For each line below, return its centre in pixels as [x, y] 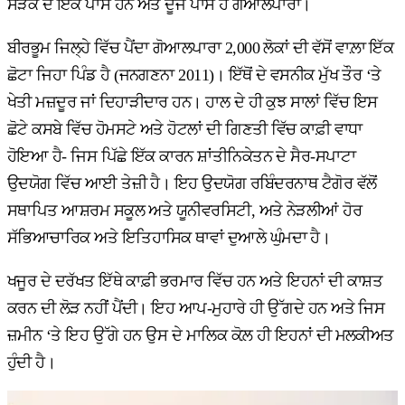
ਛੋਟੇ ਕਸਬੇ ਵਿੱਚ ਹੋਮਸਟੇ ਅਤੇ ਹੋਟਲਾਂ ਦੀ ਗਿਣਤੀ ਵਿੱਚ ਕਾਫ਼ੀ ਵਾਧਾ [185, 129]
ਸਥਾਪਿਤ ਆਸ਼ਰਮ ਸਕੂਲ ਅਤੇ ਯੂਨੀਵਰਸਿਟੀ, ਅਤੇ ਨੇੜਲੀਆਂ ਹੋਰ [185, 210]
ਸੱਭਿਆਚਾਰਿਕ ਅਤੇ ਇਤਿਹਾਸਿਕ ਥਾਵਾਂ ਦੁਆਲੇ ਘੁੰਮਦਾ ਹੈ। [169, 237]
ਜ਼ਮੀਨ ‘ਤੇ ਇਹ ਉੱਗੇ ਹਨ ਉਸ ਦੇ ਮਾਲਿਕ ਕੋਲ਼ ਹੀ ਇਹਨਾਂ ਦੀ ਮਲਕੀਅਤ [201, 335]
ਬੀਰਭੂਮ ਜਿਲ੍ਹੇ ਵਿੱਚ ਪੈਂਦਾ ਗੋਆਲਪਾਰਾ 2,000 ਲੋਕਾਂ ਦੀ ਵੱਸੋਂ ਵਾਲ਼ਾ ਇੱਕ [201, 47]
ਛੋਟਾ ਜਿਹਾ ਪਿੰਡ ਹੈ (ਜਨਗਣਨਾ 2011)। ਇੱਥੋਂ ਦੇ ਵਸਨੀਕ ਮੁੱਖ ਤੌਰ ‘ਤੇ [194, 75]
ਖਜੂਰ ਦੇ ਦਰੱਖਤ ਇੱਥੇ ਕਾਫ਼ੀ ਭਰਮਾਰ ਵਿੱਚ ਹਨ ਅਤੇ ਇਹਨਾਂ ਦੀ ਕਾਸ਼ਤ [195, 281]
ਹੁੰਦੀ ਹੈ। [32, 362]
